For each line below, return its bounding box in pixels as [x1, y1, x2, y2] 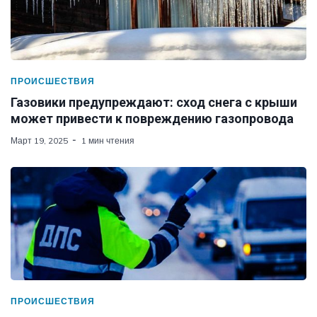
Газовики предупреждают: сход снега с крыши [11, 94, 297, 110]
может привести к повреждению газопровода [11, 110, 294, 126]
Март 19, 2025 [11, 134, 68, 146]
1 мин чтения [81, 134, 134, 146]
